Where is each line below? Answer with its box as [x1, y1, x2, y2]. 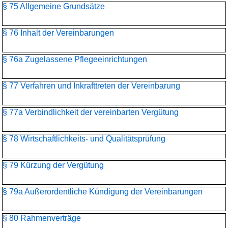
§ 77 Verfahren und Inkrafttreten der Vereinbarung [3, 81, 180, 90]
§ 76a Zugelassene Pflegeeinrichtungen [3, 55, 147, 64]
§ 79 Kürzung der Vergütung [3, 161, 104, 169]
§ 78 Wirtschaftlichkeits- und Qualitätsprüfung [3, 134, 165, 143]
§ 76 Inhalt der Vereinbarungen [3, 28, 114, 37]
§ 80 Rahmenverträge [3, 214, 81, 222]
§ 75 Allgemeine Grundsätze [3, 2, 105, 11]
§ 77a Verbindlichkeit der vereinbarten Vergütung [3, 108, 179, 117]
